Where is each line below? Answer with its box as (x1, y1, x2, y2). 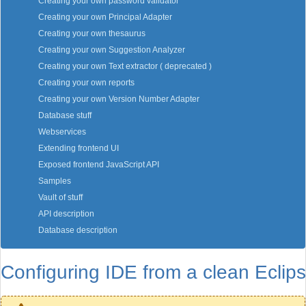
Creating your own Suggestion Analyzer (38, 45, 185, 55)
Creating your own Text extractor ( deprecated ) (38, 61, 212, 72)
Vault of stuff (38, 193, 83, 203)
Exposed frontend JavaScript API (38, 160, 159, 170)
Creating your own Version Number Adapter (38, 94, 199, 105)
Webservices (38, 127, 86, 137)
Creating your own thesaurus (38, 29, 145, 39)
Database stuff (38, 111, 92, 121)
